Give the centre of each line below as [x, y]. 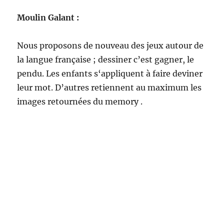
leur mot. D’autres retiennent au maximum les [109, 87]
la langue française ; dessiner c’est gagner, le [106, 59]
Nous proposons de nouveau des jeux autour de [110, 45]
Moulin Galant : [48, 17]
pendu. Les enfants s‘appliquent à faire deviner [110, 73]
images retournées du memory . [80, 101]
